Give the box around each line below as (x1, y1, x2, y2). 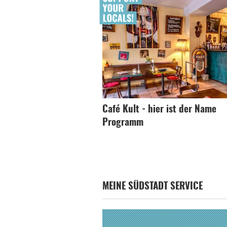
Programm (102, 118, 143, 128)
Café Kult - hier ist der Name (102, 105, 216, 115)
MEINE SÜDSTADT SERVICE (102, 182, 203, 192)
